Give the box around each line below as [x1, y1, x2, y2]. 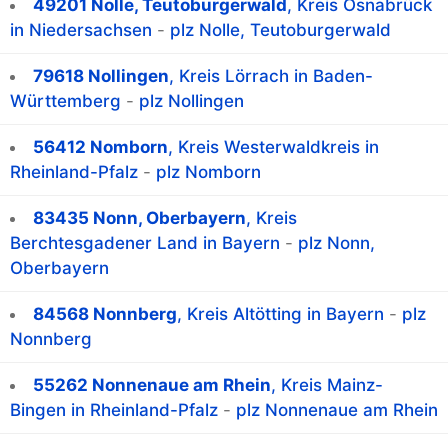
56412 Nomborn [33, 137, 168, 158]
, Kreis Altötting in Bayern [177, 304, 384, 325]
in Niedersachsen [10, 20, 152, 41]
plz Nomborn [156, 162, 261, 183]
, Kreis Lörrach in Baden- [169, 66, 373, 87]
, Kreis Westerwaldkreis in [168, 137, 379, 158]
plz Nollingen [139, 91, 244, 112]
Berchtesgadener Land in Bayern [10, 233, 280, 254]
